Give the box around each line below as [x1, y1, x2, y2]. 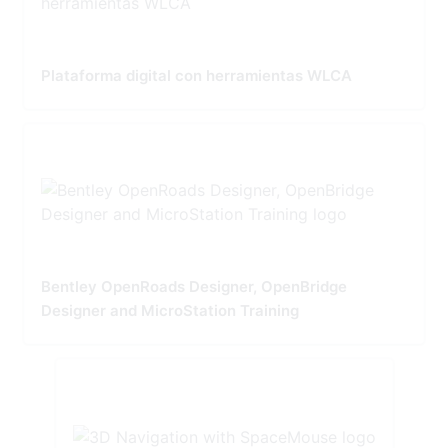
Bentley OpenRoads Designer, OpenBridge [41, 276, 347, 296]
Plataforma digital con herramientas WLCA [41, 65, 352, 85]
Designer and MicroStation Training [41, 300, 299, 320]
